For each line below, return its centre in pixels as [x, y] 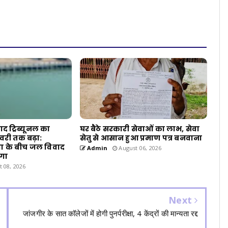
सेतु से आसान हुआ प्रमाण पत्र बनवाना [141, 138]
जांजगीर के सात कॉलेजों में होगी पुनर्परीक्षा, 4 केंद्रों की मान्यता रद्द [110, 213]
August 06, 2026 [139, 148]
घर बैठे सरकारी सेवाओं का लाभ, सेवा [140, 129]
